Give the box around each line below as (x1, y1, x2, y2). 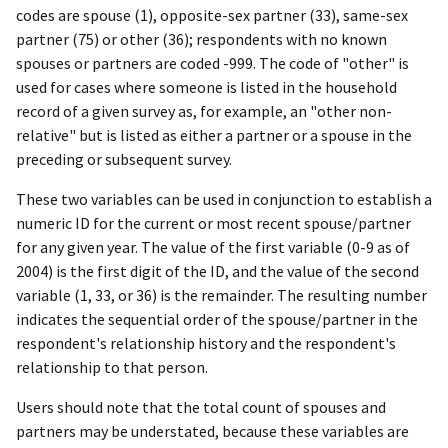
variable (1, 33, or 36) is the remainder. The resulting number (16, 285, 427, 306)
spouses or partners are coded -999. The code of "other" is (16, 53, 409, 74)
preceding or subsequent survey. (16, 149, 232, 170)
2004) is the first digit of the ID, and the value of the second (16, 261, 419, 282)
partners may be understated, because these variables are (16, 421, 409, 442)
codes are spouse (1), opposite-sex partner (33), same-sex (16, 5, 408, 26)
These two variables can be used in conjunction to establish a (16, 189, 432, 210)
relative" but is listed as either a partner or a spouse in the (16, 125, 412, 146)
